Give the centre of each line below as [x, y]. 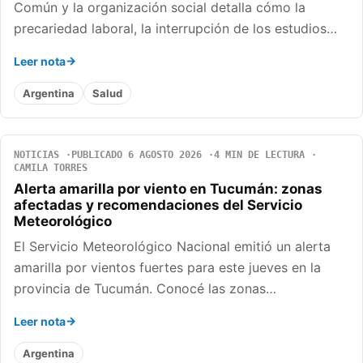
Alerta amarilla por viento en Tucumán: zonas [168, 189]
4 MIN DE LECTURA [259, 155]
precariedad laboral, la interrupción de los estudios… [175, 29]
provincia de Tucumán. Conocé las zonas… [145, 289]
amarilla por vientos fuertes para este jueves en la [167, 268]
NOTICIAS [36, 155]
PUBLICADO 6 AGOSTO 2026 [137, 155]
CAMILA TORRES [51, 168]
